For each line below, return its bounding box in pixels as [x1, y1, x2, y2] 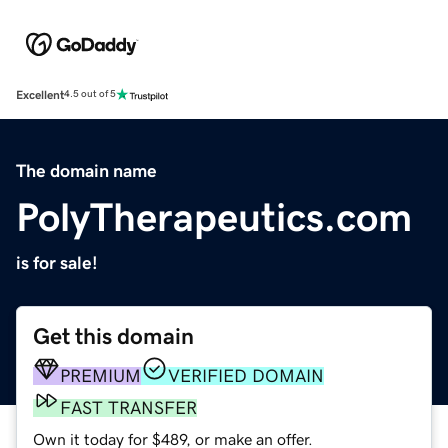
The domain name [16, 161, 157, 180]
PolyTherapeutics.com [16, 196, 412, 237]
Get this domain [33, 324, 194, 348]
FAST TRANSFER [60, 398, 197, 417]
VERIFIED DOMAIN [168, 366, 324, 385]
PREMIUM [60, 366, 141, 385]
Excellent [16, 88, 64, 101]
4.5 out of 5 [64, 89, 116, 100]
